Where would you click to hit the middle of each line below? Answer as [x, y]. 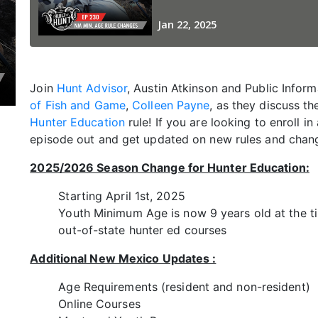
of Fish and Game [78, 105]
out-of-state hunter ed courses [143, 230]
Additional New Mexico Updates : [123, 258]
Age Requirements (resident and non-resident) [184, 287]
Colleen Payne [171, 105]
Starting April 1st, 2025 [122, 196]
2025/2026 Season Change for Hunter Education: [170, 168]
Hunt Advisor [92, 88]
